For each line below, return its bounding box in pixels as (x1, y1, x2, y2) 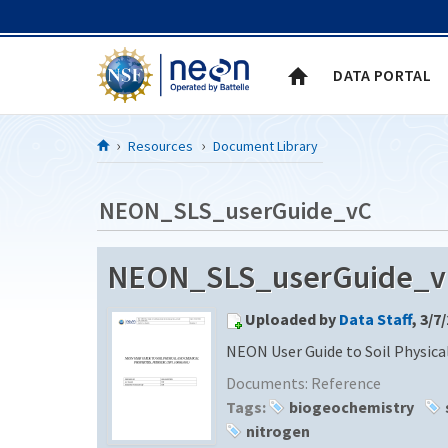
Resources (128, 136, 193, 155)
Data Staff (339, 308, 412, 329)
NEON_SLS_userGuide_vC (99, 195, 373, 227)
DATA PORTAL (333, 64, 431, 85)
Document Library (213, 136, 318, 155)
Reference (311, 372, 381, 393)
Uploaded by (245, 308, 339, 329)
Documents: (226, 372, 311, 393)
